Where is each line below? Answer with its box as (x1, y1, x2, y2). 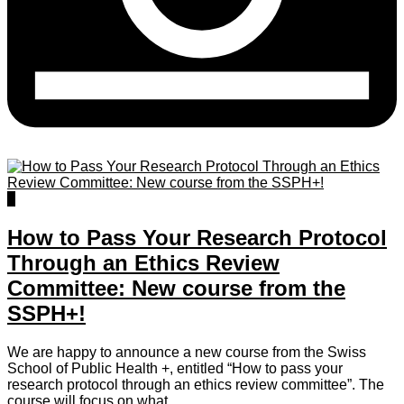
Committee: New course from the (7, 276, 345, 301)
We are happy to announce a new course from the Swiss (7, 344, 366, 361)
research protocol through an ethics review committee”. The (7, 377, 384, 393)
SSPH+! (7, 301, 86, 326)
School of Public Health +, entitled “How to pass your (7, 361, 343, 377)
